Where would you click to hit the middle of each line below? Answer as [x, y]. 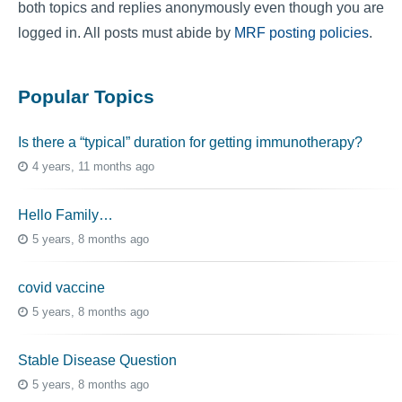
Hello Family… [66, 214]
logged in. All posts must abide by [126, 32]
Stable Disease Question [97, 360]
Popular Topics [86, 97]
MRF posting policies [301, 32]
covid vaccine [61, 287]
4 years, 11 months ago [93, 166]
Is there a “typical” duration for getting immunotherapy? [190, 142]
